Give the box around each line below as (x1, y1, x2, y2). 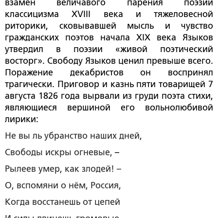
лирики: (5, 114, 38, 124)
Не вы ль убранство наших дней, (5, 130, 142, 141)
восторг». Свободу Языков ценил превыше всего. (5, 55, 213, 66)
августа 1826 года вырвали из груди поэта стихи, (5, 91, 213, 101)
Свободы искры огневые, (5, 147, 115, 157)
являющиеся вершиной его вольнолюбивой (5, 102, 213, 112)
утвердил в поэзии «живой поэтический (5, 44, 213, 54)
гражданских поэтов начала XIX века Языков (5, 32, 213, 42)
